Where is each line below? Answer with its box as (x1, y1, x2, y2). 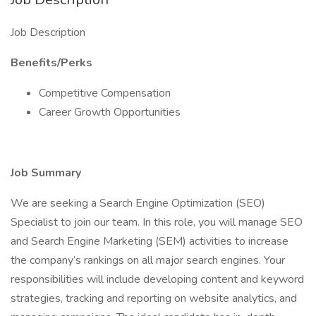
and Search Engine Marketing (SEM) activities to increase (11, 233, 288, 249)
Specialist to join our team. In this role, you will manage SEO (11, 214, 303, 230)
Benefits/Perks (11, 55, 92, 71)
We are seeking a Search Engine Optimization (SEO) (11, 195, 265, 211)
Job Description (11, 25, 85, 40)
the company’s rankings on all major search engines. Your (11, 253, 285, 268)
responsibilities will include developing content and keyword (11, 272, 304, 287)
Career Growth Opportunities (39, 104, 181, 120)
